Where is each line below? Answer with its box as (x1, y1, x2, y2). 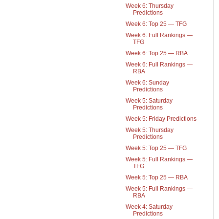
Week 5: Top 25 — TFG (125, 145, 187, 152)
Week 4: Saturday (125, 203, 173, 210)
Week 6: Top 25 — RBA (125, 50, 188, 57)
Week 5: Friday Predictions (125, 115, 197, 122)
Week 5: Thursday (125, 127, 174, 133)
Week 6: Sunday (125, 79, 169, 86)
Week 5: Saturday (125, 97, 173, 104)
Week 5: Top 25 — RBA (125, 174, 188, 181)
